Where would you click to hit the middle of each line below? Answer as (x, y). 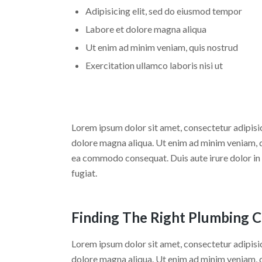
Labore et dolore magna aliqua (146, 29)
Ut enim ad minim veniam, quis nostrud (161, 47)
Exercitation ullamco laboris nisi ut (154, 65)
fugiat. (84, 173)
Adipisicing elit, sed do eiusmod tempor (163, 11)
